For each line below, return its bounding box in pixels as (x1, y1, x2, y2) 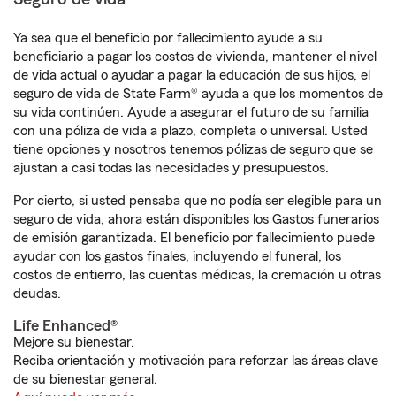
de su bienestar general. (13, 372, 157, 386)
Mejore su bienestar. (13, 335, 134, 349)
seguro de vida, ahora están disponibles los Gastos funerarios (13, 212, 379, 226)
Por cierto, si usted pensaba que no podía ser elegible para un (13, 194, 382, 208)
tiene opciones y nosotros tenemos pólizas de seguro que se (13, 142, 373, 156)
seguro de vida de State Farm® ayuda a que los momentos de (13, 87, 383, 101)
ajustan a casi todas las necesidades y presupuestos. (13, 161, 329, 175)
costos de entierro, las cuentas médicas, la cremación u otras (13, 268, 381, 282)
